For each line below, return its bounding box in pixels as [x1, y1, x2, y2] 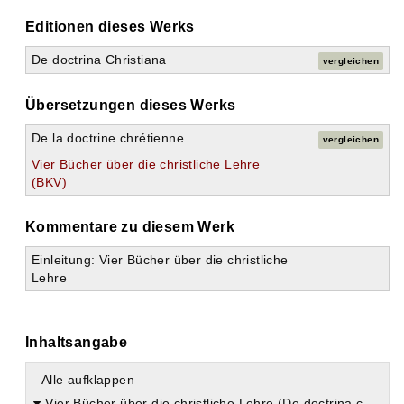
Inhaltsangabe [25, 335, 128, 351]
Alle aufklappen [41, 372, 134, 388]
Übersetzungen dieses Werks [25, 97, 236, 114]
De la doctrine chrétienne [32, 131, 184, 146]
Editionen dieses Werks [25, 19, 195, 35]
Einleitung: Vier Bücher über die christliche [32, 252, 289, 268]
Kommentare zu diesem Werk [25, 219, 234, 235]
